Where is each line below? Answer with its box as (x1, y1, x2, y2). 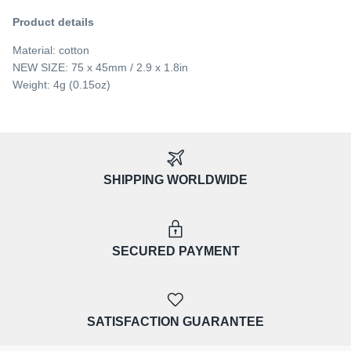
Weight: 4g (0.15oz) (13, 78, 110, 92)
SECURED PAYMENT (111, 244, 240, 258)
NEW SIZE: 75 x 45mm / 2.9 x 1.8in (13, 61, 188, 74)
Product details (13, 16, 94, 29)
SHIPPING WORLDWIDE (103, 173, 248, 187)
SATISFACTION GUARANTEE (87, 314, 264, 328)
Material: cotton (13, 44, 89, 57)
